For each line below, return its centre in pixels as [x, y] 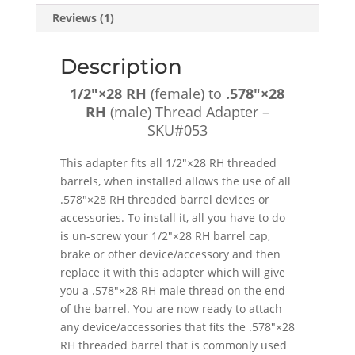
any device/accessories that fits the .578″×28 [177, 326]
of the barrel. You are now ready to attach [171, 308]
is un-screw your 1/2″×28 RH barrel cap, [165, 235]
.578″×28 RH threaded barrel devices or [164, 199]
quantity [57, 36]
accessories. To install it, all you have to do [172, 217]
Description [121, 66]
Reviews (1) [83, 17]
